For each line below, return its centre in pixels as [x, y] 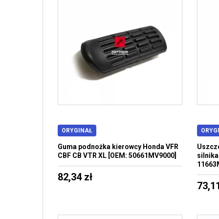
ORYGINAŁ [77, 131]
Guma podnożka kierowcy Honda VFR [118, 147]
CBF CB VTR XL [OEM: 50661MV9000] [117, 155]
